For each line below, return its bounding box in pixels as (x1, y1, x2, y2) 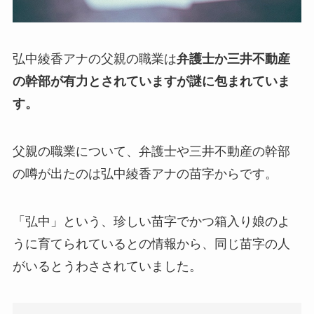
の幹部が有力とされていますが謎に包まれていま (12, 74, 290, 89)
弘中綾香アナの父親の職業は (12, 52, 177, 67)
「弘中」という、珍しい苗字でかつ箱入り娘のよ (12, 214, 290, 228)
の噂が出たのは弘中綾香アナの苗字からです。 (12, 167, 278, 182)
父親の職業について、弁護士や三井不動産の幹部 (12, 144, 290, 159)
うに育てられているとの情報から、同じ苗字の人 (12, 236, 290, 251)
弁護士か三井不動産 (176, 52, 290, 67)
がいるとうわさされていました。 (12, 259, 202, 273)
